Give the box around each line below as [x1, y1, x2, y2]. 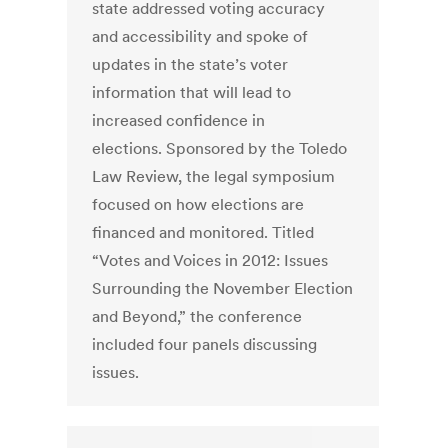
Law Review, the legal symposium [92, 166, 336, 187]
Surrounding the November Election [92, 278, 354, 299]
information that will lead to [92, 82, 292, 103]
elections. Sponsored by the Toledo [92, 138, 348, 159]
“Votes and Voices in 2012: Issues [92, 250, 329, 271]
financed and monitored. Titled [92, 222, 315, 243]
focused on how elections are [92, 194, 305, 215]
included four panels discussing [92, 334, 318, 355]
